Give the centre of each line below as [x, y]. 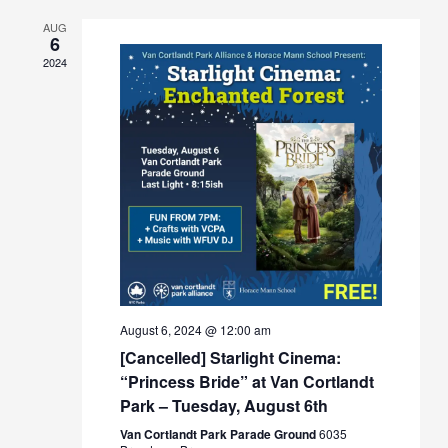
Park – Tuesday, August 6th [223, 406]
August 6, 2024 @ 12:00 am [195, 330]
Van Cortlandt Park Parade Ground [219, 434]
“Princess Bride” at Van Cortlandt [246, 382]
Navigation [393, 33]
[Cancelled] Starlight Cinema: [230, 358]
